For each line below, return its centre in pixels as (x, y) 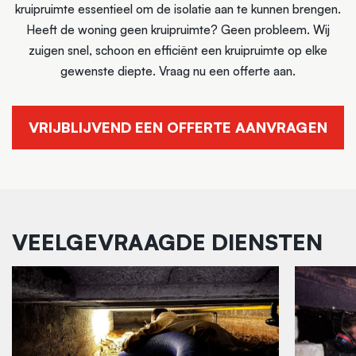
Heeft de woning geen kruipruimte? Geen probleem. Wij (178, 29)
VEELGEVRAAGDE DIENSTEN (167, 242)
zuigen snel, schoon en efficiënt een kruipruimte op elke (178, 50)
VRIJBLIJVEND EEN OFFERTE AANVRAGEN (178, 128)
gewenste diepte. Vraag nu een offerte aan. (178, 71)
